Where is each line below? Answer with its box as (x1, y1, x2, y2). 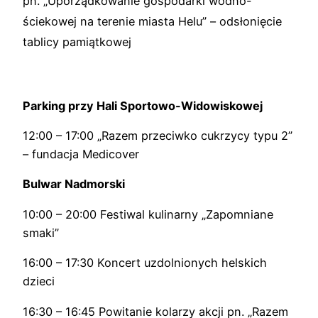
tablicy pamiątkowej (23, 35, 131, 50)
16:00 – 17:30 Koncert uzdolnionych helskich (23, 255, 267, 270)
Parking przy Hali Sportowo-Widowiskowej (23, 98, 263, 113)
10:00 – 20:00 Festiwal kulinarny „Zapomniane (23, 207, 273, 221)
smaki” (23, 225, 59, 240)
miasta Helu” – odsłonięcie (138, 14, 282, 29)
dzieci (23, 273, 55, 288)
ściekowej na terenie (23, 14, 138, 29)
